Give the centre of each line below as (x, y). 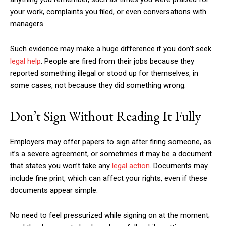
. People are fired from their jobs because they (118, 61)
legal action (131, 166)
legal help (25, 61)
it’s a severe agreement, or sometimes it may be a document (111, 154)
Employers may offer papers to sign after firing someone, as (111, 142)
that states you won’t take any (61, 166)
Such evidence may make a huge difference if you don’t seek (111, 49)
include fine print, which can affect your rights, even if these (109, 178)
